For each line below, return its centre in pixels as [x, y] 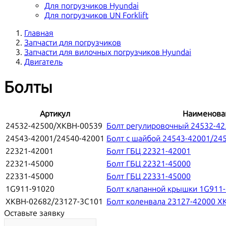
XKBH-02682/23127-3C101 [54, 202]
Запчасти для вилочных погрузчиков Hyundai [108, 52]
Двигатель [43, 62]
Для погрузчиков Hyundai [92, 6]
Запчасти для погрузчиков [73, 43]
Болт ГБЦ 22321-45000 [149, 164]
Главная [39, 33]
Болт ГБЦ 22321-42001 [149, 151]
